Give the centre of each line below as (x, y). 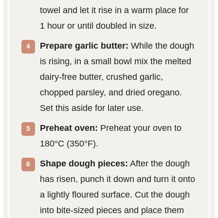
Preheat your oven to (139, 128)
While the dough (161, 46)
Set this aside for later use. (91, 108)
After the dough (159, 164)
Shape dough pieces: (84, 164)
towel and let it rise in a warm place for (114, 10)
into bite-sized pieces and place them (112, 210)
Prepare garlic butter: (84, 46)
